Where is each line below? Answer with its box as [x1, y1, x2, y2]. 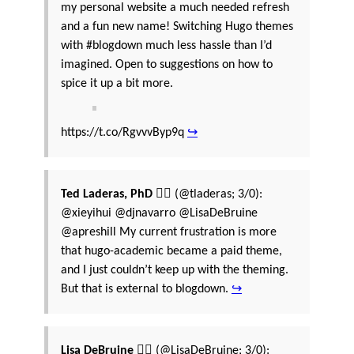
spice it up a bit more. [61, 77, 173, 90]
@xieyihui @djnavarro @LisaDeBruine [61, 206, 258, 220]
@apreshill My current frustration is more [61, 225, 277, 239]
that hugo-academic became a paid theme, [61, 244, 282, 258]
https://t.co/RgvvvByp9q [61, 126, 187, 139]
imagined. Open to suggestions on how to [61, 58, 273, 71]
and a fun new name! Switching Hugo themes [61, 20, 293, 33]
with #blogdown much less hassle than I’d [61, 39, 272, 52]
